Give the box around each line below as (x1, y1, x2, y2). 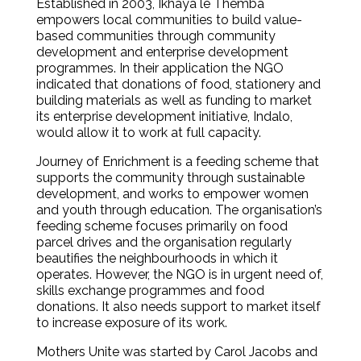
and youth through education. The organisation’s (35, 201, 322, 218)
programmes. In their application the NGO (35, 60, 284, 76)
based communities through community (35, 27, 276, 44)
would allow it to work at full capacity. (35, 124, 261, 140)
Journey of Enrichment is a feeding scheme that (35, 153, 319, 169)
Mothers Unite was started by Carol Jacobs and (35, 343, 317, 359)
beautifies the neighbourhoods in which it (35, 250, 278, 266)
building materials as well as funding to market (35, 92, 312, 108)
